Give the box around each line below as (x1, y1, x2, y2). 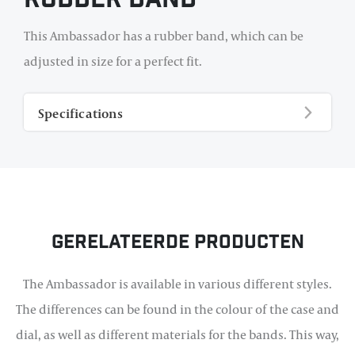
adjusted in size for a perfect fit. (24, 52, 202, 71)
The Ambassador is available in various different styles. (23, 275, 332, 293)
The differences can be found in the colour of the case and (16, 300, 339, 319)
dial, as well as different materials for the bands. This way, (16, 326, 339, 344)
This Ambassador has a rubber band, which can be (24, 27, 303, 45)
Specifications (38, 105, 123, 123)
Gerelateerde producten (51, 230, 304, 258)
